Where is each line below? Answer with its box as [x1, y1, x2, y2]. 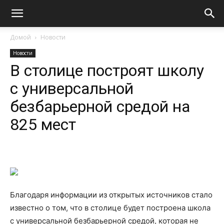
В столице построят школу [10, 61, 204, 80]
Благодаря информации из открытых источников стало [10, 190, 212, 199]
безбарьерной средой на [10, 97, 190, 116]
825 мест [10, 115, 76, 134]
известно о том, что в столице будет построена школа [10, 203, 210, 212]
